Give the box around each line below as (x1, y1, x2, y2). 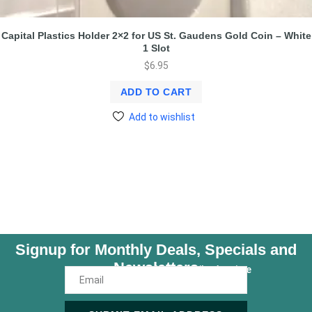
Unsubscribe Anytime (155, 264, 251, 276)
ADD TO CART (120, 86, 192, 98)
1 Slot (142, 42, 170, 54)
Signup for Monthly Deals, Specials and (15, 241, 297, 259)
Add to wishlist (128, 111, 195, 123)
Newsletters (114, 259, 198, 277)
